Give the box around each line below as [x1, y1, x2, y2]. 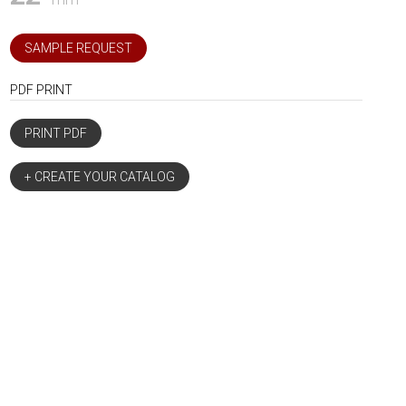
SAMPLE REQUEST [24, 40, 132, 55]
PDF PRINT [9, 82, 72, 97]
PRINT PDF [24, 125, 87, 140]
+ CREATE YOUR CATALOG [24, 169, 175, 184]
